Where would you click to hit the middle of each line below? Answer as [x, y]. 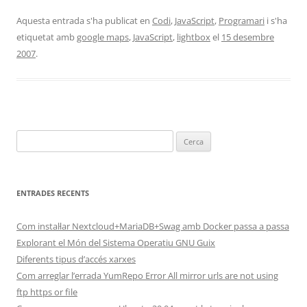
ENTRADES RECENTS [53, 193]
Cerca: [28, 138]
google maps [103, 37]
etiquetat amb [47, 37]
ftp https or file [47, 292]
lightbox [194, 37]
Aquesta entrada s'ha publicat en [84, 21]
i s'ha [276, 21]
